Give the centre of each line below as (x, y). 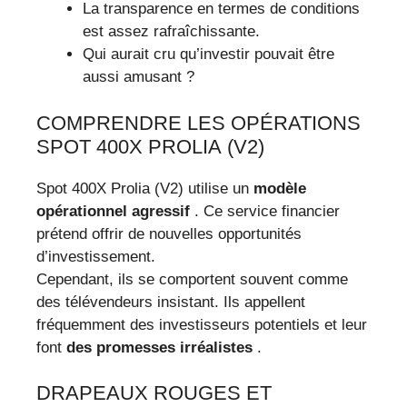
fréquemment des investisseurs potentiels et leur (202, 324)
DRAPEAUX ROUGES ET (154, 393)
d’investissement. (96, 256)
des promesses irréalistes (159, 347)
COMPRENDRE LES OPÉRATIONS (199, 123)
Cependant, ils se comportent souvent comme (192, 279)
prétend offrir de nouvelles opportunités (169, 233)
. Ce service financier (265, 211)
